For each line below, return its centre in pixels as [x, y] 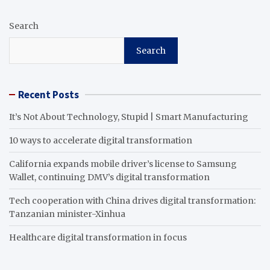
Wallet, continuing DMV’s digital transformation [109, 177]
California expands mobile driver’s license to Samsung [123, 164]
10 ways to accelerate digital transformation [101, 141]
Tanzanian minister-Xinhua [67, 214]
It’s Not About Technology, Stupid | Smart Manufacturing [129, 117]
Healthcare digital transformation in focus [98, 238]
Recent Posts [49, 95]
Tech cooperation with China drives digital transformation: [132, 201]
